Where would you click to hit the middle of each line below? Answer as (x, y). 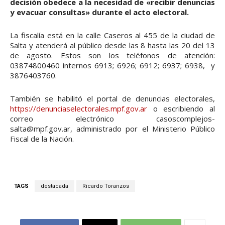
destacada (54, 186)
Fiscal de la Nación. (42, 139)
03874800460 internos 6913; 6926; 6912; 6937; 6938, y (113, 66)
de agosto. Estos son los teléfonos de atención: (113, 55)
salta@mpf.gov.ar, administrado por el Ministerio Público (113, 129)
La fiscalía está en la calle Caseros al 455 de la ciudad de (113, 35)
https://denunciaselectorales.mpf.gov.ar (79, 109)
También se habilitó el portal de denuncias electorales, (113, 99)
